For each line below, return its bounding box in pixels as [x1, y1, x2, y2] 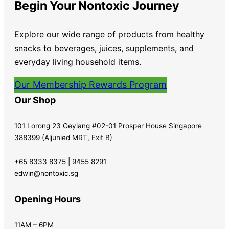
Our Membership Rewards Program [14, 79, 167, 90]
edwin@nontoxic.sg [14, 169, 78, 177]
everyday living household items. [14, 56, 141, 67]
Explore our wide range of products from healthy [14, 29, 204, 39]
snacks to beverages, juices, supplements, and [14, 42, 194, 53]
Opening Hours [14, 193, 81, 204]
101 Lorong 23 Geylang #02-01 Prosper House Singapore [14, 121, 202, 130]
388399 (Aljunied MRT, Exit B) [14, 133, 112, 142]
